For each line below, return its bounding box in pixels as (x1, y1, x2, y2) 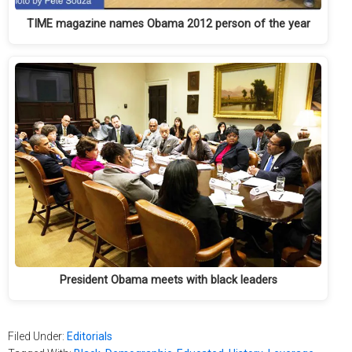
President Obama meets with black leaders (59, 273, 277, 288)
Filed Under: (8, 330, 67, 343)
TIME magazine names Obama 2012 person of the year (26, 17, 310, 31)
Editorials (67, 330, 112, 343)
